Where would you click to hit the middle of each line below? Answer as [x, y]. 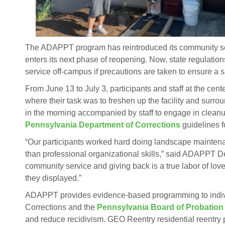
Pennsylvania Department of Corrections [103, 125]
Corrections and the [61, 207]
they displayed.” [53, 178]
